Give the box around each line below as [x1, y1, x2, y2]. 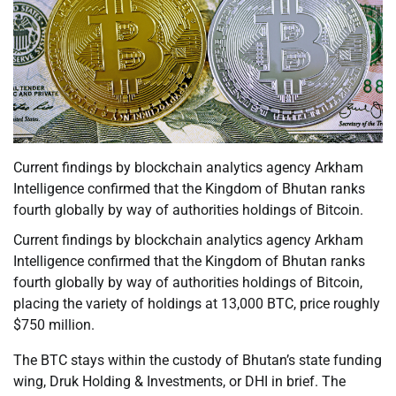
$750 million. [13, 316, 95, 334]
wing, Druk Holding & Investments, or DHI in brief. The [13, 373, 346, 391]
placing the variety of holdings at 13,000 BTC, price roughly [13, 295, 380, 313]
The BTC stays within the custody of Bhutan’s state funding [13, 352, 382, 369]
